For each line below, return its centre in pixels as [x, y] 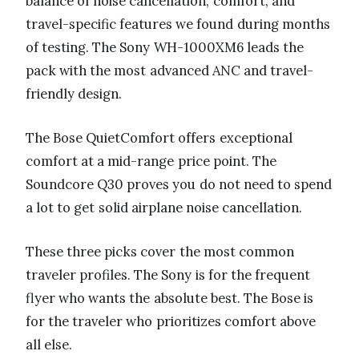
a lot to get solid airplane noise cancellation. [164, 208]
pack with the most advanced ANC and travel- [170, 71]
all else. [49, 345]
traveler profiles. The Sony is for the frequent [168, 275]
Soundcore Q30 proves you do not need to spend [179, 185]
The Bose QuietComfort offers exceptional [159, 138]
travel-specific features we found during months [178, 24]
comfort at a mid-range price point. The [151, 161]
